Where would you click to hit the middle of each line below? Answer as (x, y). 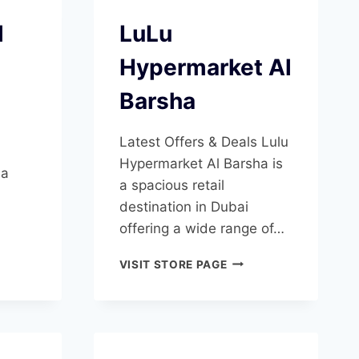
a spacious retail (171, 185)
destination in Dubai (184, 206)
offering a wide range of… (202, 228)
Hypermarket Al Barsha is (201, 163)
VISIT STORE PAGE (173, 264)
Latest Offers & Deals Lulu (204, 141)
